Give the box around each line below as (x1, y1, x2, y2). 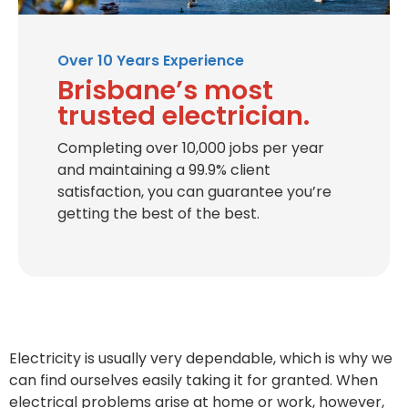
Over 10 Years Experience (57, 49, 244, 71)
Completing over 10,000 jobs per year (57, 137, 324, 158)
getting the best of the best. (57, 202, 260, 224)
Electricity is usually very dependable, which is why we (9, 348, 393, 370)
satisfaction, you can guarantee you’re (57, 180, 331, 202)
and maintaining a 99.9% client (57, 158, 270, 180)
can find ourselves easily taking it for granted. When (9, 370, 378, 392)
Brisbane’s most (57, 71, 273, 108)
